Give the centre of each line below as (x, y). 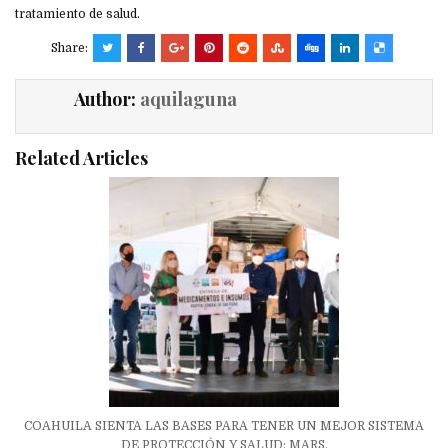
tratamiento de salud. (77, 13)
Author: (106, 98)
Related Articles (81, 157)
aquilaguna (188, 98)
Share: (71, 47)
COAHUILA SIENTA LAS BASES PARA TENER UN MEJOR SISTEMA (224, 425)
